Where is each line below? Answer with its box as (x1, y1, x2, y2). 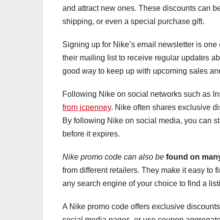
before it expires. (62, 129, 120, 138)
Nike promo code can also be (62, 152, 164, 161)
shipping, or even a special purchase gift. (62, 17, 204, 26)
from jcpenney (62, 103, 111, 111)
